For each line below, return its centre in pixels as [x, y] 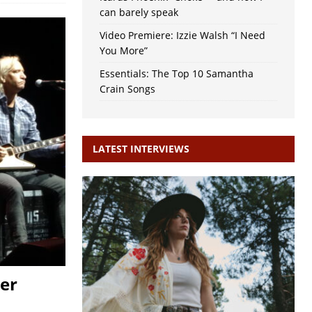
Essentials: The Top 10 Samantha [176, 74]
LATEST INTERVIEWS [141, 149]
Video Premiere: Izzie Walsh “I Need [182, 36]
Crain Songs [127, 89]
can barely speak [139, 13]
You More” [123, 51]
